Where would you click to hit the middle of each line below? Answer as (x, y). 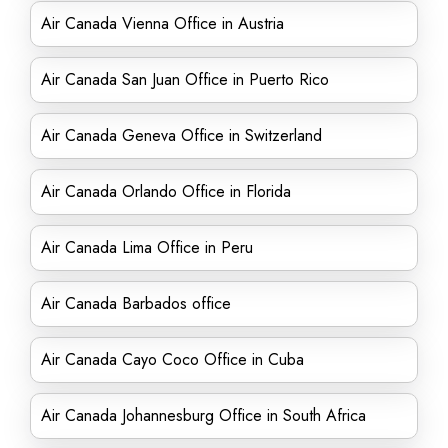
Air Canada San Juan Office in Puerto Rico (185, 79)
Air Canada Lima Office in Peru (147, 247)
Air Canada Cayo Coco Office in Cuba (172, 359)
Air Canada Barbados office (136, 303)
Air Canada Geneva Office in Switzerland (181, 135)
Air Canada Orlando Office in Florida (166, 191)
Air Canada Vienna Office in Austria (162, 23)
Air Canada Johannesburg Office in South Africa (203, 415)
